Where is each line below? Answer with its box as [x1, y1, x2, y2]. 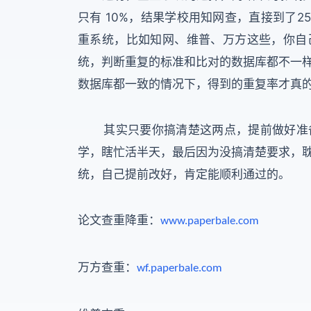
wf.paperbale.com [137, 262, 222, 274]
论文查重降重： [78, 213, 160, 227]
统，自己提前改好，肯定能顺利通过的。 [78, 167, 290, 181]
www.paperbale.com [160, 215, 259, 227]
